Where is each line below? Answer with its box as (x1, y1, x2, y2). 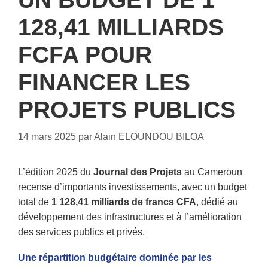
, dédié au (196, 197, 238, 208)
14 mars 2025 (18, 132, 76, 142)
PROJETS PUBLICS (18, 97, 236, 123)
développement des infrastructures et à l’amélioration (18, 212, 242, 223)
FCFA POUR (18, 42, 152, 68)
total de (18, 197, 51, 208)
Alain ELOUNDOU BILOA (94, 132, 204, 142)
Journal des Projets (93, 167, 182, 178)
